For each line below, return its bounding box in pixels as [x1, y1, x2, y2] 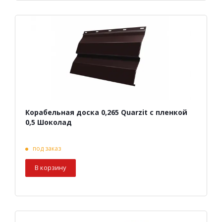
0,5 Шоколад [25, 117, 72, 127]
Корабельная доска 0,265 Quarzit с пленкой [25, 108, 187, 117]
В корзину [35, 163, 66, 172]
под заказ [33, 144, 61, 153]
